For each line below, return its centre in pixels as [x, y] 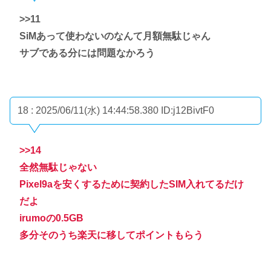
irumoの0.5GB [51, 218]
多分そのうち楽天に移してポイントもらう [111, 235]
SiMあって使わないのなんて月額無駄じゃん [115, 36]
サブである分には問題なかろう [87, 53]
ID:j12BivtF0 [188, 110]
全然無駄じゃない [58, 167]
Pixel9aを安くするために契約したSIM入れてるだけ [132, 184]
